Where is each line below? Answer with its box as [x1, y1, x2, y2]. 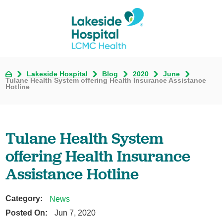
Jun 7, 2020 [54, 208, 96, 218]
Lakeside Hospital [26, 70, 88, 78]
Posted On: [5, 208, 48, 218]
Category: [5, 194, 43, 203]
